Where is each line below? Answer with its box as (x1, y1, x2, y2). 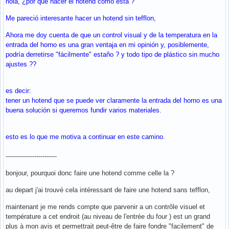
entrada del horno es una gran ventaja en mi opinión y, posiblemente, (6, 40, 209, 49)
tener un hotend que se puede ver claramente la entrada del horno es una (6, 96, 222, 104)
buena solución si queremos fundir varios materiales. (6, 106, 162, 114)
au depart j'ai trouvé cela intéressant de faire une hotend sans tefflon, (6, 186, 210, 194)
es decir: (6, 86, 31, 95)
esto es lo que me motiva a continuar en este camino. (6, 132, 165, 141)
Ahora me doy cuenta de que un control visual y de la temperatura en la (6, 31, 217, 39)
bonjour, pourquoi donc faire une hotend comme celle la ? (6, 169, 174, 177)
